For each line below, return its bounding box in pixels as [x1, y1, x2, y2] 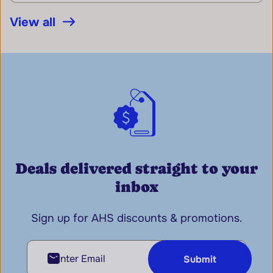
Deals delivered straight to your [15, 160, 258, 177]
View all [10, 14, 55, 30]
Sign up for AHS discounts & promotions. [30, 211, 243, 225]
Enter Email [26, 239, 84, 253]
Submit [183, 252, 216, 266]
